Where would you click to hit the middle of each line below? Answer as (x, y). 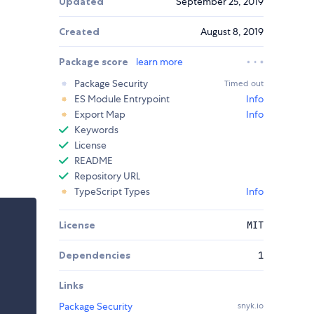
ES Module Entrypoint (122, 99)
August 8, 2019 (232, 32)
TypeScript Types (112, 192)
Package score (95, 62)
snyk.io (251, 306)
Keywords (96, 130)
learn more (159, 62)
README (94, 161)
